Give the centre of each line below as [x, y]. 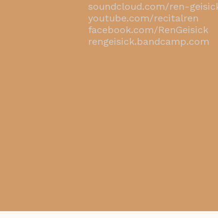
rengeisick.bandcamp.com [149, 41]
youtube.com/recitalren [143, 18]
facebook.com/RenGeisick [148, 30]
